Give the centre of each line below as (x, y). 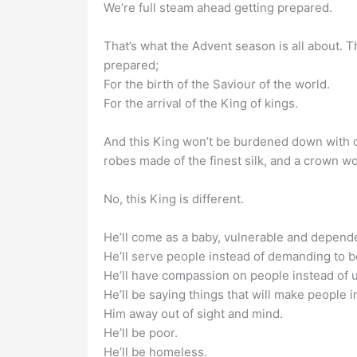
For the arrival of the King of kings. (200, 104)
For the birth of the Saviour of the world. (216, 84)
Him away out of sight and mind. (193, 314)
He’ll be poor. (140, 333)
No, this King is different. (173, 199)
